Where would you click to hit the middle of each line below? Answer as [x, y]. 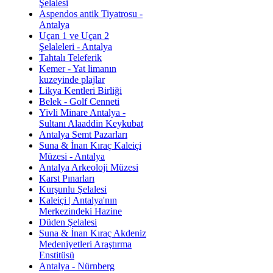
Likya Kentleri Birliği [80, 90]
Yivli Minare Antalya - [82, 112]
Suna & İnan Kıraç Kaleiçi [90, 145]
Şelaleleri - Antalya [76, 46]
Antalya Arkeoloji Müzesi [89, 167]
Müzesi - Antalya [72, 156]
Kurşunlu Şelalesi [73, 189]
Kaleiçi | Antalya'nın [78, 200]
